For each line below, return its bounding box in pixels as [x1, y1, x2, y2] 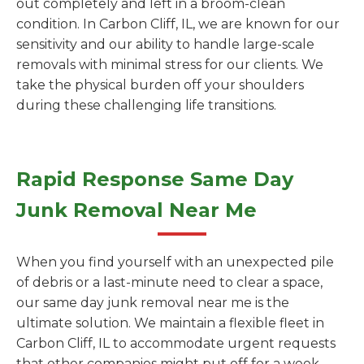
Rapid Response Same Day [16, 167, 293, 191]
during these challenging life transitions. [16, 97, 276, 113]
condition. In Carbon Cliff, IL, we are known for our [16, 16, 340, 32]
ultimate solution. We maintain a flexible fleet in [16, 315, 324, 331]
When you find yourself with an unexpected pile [16, 254, 334, 270]
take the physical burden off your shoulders [16, 77, 304, 93]
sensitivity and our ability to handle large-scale [16, 37, 314, 52]
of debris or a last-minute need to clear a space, [16, 275, 323, 290]
